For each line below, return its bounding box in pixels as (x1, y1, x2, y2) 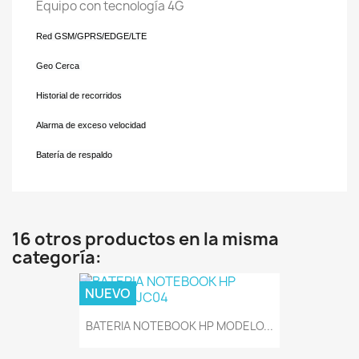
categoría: (12, 246, 102, 269)
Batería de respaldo (36, 150, 112, 159)
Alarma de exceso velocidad (36, 120, 146, 130)
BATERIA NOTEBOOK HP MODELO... (86, 318, 273, 334)
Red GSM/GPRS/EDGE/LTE (36, 31, 147, 41)
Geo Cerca (36, 61, 82, 71)
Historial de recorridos (36, 91, 122, 100)
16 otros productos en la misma (12, 228, 279, 251)
